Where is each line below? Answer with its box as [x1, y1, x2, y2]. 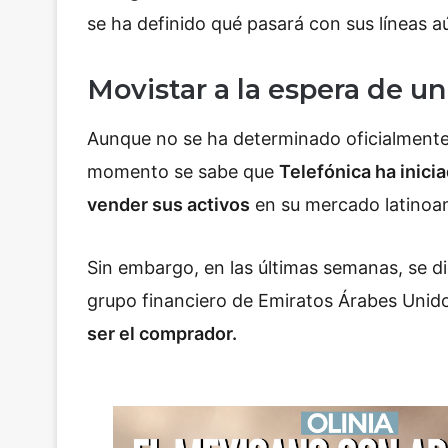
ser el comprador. [87, 323, 237, 345]
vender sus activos [87, 193, 250, 215]
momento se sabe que [87, 160, 279, 182]
